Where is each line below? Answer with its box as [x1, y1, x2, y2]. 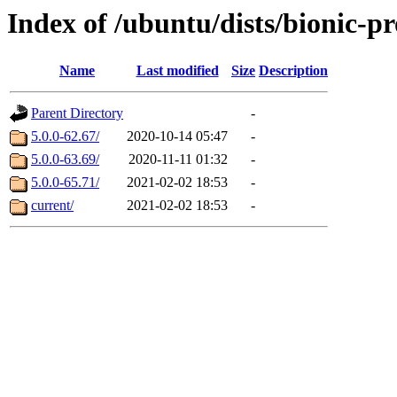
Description [259, 63, 328, 79]
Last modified [136, 63, 219, 79]
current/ [31, 198, 74, 214]
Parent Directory [31, 105, 123, 121]
